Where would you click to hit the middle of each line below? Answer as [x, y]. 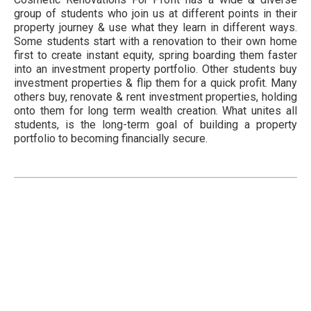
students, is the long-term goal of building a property [155, 125]
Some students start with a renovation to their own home [155, 42]
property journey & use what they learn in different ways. [155, 28]
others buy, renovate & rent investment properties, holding [155, 97]
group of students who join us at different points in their [155, 14]
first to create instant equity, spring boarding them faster [155, 56]
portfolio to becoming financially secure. [111, 139]
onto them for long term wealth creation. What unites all [155, 111]
